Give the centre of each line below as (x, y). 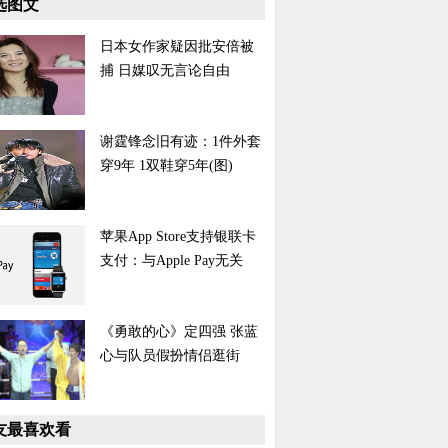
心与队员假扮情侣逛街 (170, 355)
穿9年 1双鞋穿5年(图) (166, 165)
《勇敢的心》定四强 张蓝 (179, 331)
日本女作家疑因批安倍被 (177, 46)
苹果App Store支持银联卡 (178, 236)
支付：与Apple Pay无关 (171, 260)
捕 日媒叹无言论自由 (165, 70)
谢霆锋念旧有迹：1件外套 (180, 141)
